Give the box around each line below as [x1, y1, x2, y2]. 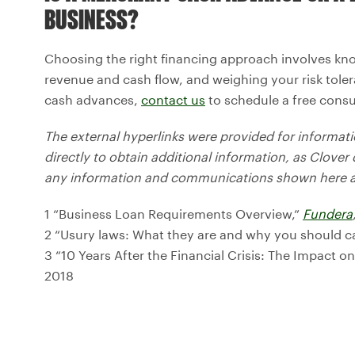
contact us [141, 91, 205, 107]
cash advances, [44, 91, 141, 107]
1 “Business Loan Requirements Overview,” [44, 205, 303, 221]
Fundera [303, 205, 353, 221]
